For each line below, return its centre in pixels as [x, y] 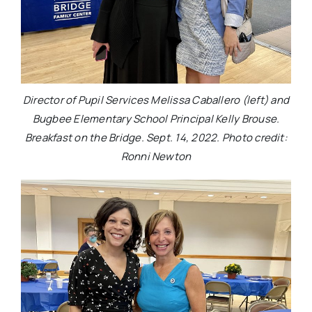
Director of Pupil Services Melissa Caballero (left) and [156, 100]
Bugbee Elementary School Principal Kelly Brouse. [156, 118]
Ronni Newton [156, 156]
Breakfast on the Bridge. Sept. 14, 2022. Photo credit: [156, 137]
